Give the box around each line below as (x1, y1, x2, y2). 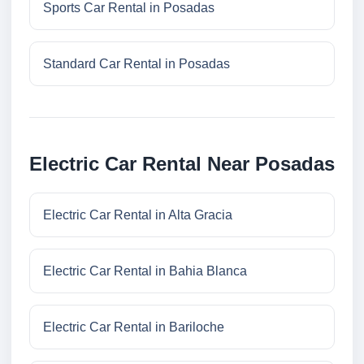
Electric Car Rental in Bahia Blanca (43, 264, 247, 279)
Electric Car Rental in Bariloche (43, 320, 224, 335)
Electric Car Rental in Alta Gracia (43, 208, 232, 223)
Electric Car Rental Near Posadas (29, 153, 335, 175)
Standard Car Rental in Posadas (43, 57, 230, 71)
